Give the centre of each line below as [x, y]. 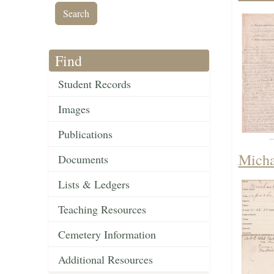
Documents [83, 159]
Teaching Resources [102, 209]
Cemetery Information [107, 235]
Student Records [94, 84]
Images [74, 109]
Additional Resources [106, 260]
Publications [85, 134]
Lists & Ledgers [94, 184]
